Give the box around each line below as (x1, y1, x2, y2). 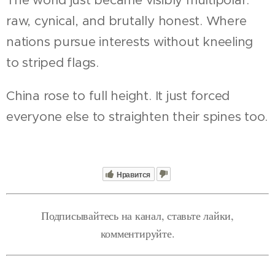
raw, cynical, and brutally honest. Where (6, 12, 247, 29)
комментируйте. (100, 225, 175, 241)
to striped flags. (6, 54, 99, 71)
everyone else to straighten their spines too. (6, 108, 268, 125)
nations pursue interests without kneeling (6, 33, 254, 50)
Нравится (116, 169, 151, 180)
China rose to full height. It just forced (6, 87, 230, 104)
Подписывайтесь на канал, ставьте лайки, (41, 207, 234, 223)
